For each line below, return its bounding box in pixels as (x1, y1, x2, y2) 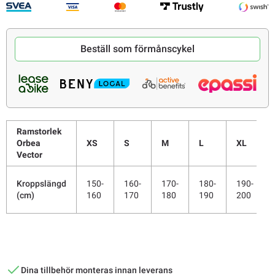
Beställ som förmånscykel (80, 42, 195, 55)
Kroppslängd (17, 178, 66, 188)
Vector (17, 149, 42, 160)
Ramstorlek (17, 126, 61, 136)
